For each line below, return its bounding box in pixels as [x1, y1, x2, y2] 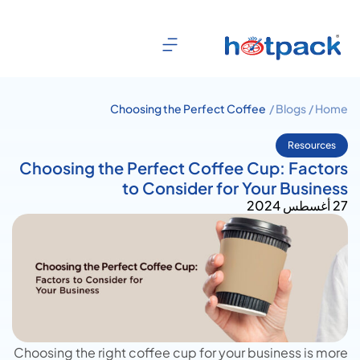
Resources [288, 139, 336, 151]
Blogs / [276, 101, 306, 116]
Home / [315, 101, 348, 116]
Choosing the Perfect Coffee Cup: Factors [19, 157, 348, 178]
